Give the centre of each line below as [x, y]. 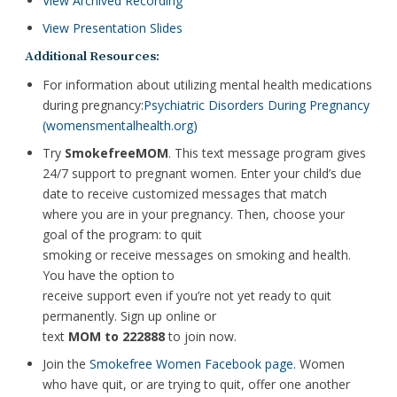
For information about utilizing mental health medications [207, 85]
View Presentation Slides [113, 28]
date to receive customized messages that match [185, 194]
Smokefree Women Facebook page [191, 364]
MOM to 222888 [117, 337]
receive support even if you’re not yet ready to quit [187, 296]
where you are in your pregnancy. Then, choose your [194, 214]
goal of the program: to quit [122, 235]
